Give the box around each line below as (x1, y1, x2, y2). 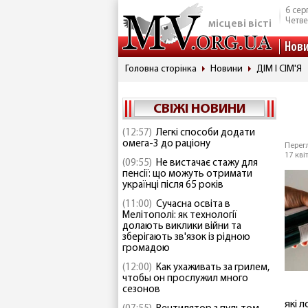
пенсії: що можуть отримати (122, 169, 252, 179)
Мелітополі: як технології (122, 210, 237, 221)
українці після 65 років (122, 180, 223, 190)
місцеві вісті (208, 19, 272, 30)
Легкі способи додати (156, 128, 255, 138)
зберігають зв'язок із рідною (122, 232, 250, 243)
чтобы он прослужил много (122, 274, 248, 284)
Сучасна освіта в (156, 199, 230, 210)
